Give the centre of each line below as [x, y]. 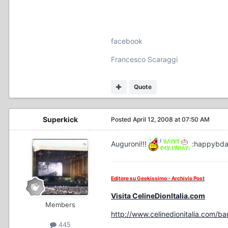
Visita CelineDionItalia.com [158, 196]
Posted [122, 120]
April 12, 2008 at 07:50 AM [171, 120]
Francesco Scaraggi [144, 60]
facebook [127, 41]
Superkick [60, 120]
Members [60, 205]
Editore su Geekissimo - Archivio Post [158, 178]
